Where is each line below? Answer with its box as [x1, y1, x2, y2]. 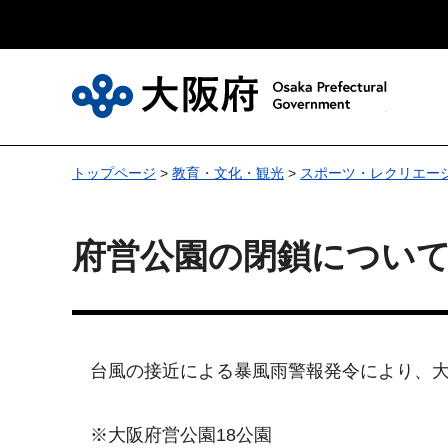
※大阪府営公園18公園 [72, 425, 272, 445]
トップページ [72, 165, 156, 181]
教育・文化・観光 [172, 165, 284, 181]
